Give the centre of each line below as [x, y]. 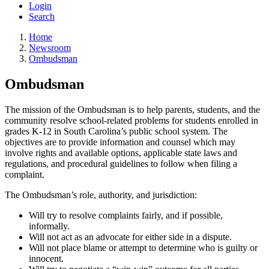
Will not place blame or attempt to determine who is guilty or [143, 247]
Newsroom [50, 48]
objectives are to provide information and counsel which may [120, 142]
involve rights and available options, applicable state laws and [121, 153]
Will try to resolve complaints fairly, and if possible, [126, 215]
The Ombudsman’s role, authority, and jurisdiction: [101, 195]
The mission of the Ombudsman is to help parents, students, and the [132, 109]
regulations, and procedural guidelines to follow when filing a [121, 163]
